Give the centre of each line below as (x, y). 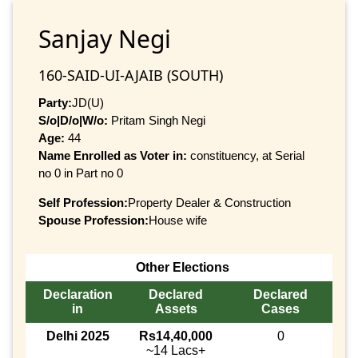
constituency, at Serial (247, 155)
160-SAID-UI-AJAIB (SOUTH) (131, 75)
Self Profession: (83, 202)
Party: (55, 102)
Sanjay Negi (105, 38)
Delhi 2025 (78, 336)
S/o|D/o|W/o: (73, 120)
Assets (176, 309)
